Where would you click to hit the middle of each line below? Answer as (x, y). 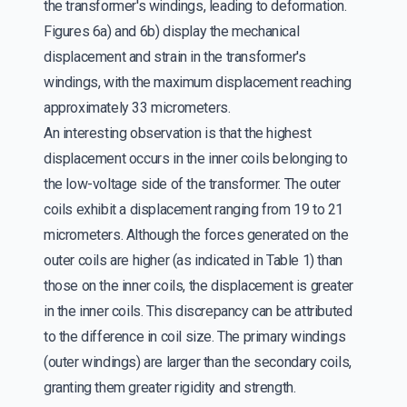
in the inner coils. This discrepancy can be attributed (198, 312)
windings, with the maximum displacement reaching (198, 83)
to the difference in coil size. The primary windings (195, 337)
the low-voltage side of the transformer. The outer (193, 184)
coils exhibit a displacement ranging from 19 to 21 (194, 210)
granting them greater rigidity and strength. (170, 388)
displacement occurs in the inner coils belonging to (196, 159)
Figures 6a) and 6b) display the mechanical (172, 32)
